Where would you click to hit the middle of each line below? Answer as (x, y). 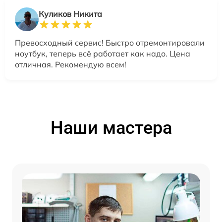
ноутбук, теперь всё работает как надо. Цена (103, 53)
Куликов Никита (70, 14)
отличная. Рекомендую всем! (71, 64)
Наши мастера (111, 128)
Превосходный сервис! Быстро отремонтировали (110, 42)
